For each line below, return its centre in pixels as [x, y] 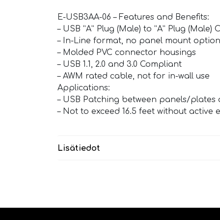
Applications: [84, 88]
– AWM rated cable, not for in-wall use [134, 76]
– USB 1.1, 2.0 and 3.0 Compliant [120, 65]
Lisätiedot [79, 149]
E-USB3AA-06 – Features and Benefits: [133, 17]
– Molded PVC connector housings [127, 53]
